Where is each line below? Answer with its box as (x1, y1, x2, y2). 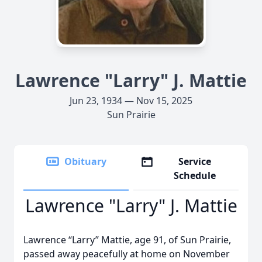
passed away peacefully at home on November (23, 247, 230, 260)
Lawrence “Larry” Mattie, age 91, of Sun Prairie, (23, 233, 231, 246)
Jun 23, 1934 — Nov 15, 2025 (70, 94, 192, 107)
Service (178, 155, 212, 168)
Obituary (64, 155, 106, 168)
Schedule (174, 169, 216, 182)
